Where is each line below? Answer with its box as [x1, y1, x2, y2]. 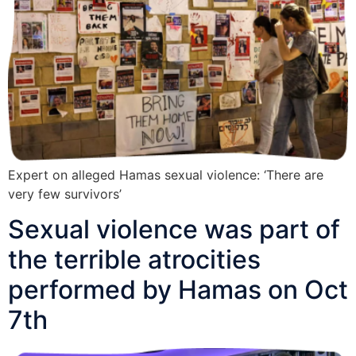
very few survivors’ [8, 185, 122, 202]
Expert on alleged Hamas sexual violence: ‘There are [8, 166, 323, 183]
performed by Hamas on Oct [8, 274, 348, 306]
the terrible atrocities [8, 244, 261, 276]
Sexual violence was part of [8, 214, 340, 246]
